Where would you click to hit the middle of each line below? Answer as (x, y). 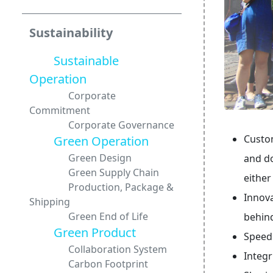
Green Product (83, 232)
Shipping (50, 202)
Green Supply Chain (94, 172)
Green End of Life (89, 216)
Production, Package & (101, 187)
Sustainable (74, 61)
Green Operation (89, 141)
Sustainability (71, 33)
